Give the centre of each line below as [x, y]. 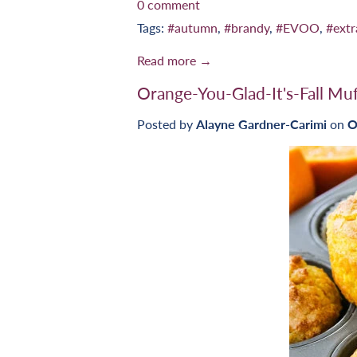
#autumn [192, 28]
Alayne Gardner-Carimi [261, 124]
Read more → [175, 61]
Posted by [167, 124]
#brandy [247, 28]
